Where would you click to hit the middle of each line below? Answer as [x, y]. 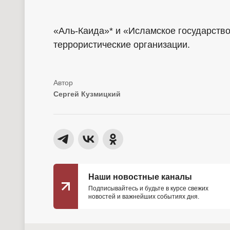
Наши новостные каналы [140, 177]
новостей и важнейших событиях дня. [144, 197]
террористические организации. [122, 45]
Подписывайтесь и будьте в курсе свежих [148, 189]
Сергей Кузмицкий [87, 94]
